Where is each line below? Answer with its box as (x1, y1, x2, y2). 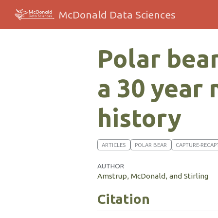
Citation (97, 191, 150, 206)
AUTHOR (97, 162, 124, 170)
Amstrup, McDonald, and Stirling (97, 172, 208, 181)
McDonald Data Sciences (58, 8, 176, 20)
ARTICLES (102, 142, 126, 148)
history (97, 104, 182, 132)
